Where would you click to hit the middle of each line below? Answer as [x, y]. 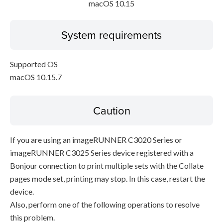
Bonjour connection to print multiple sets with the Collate [107, 166]
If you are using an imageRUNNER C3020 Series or [96, 140]
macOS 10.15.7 [36, 77]
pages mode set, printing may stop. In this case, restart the [108, 178]
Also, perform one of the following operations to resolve [105, 204]
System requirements [111, 35]
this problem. [32, 217]
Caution [111, 110]
